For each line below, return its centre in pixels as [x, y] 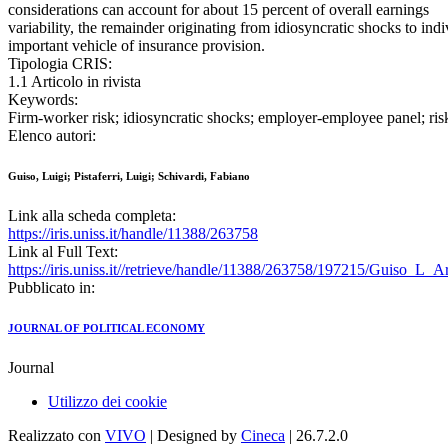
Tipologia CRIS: [60, 64]
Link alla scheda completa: [92, 216]
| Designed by [193, 436]
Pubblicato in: [51, 288]
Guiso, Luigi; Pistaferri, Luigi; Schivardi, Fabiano [129, 176]
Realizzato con [56, 436]
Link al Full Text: [63, 252]
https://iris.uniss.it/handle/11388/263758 [133, 234]
